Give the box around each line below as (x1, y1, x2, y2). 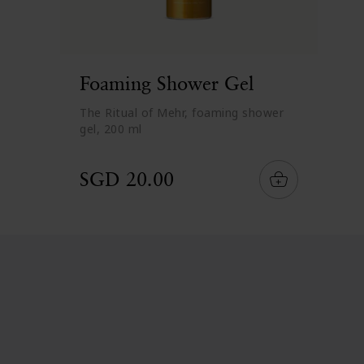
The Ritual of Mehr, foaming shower (80, 105, 284, 120)
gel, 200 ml (80, 121, 142, 136)
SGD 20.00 (80, 167, 174, 191)
